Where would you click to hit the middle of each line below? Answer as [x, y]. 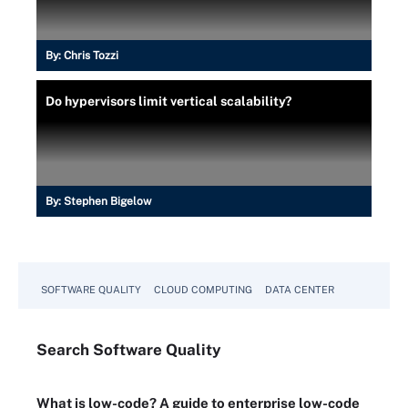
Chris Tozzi [91, 56]
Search [65, 350]
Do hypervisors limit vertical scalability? [168, 101]
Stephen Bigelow [107, 201]
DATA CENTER [300, 290]
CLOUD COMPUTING [203, 290]
